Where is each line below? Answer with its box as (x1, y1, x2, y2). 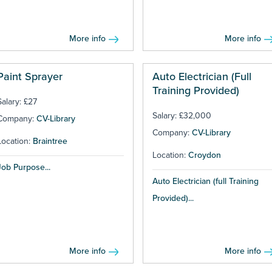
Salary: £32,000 (152, 110, 211, 121)
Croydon (188, 150, 221, 161)
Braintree (33, 136, 67, 147)
